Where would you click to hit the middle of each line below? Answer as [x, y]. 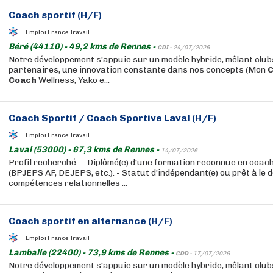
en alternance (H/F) [124, 221]
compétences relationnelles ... [68, 183]
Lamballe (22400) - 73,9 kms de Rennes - [92, 253]
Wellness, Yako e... [73, 80]
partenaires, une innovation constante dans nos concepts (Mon [138, 70]
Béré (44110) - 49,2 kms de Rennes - [83, 47]
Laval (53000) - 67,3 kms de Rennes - [85, 150]
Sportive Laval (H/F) [167, 118]
